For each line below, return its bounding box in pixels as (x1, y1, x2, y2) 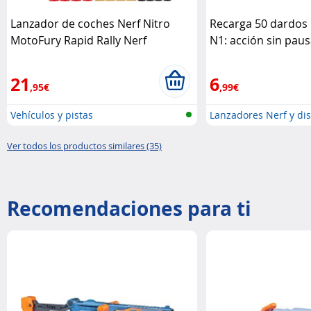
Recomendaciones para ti (7, 195, 251, 223)
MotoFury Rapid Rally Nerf (10, 33, 146, 49)
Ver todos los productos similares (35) (7, 140, 162, 153)
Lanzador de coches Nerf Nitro (10, 16, 170, 32)
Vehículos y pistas (10, 108, 93, 122)
